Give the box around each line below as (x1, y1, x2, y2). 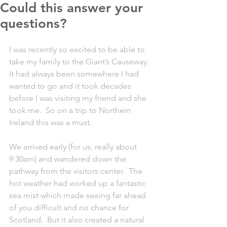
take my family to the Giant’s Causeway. (9, 57, 153, 66)
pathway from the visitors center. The (9, 166, 144, 176)
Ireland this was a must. (9, 118, 92, 127)
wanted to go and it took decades (9, 81, 133, 91)
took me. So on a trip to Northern (9, 105, 133, 115)
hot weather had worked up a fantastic (9, 178, 148, 188)
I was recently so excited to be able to (9, 45, 147, 54)
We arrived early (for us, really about (9, 142, 139, 152)
